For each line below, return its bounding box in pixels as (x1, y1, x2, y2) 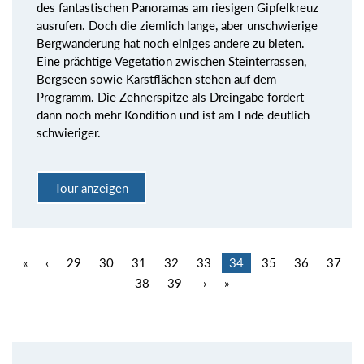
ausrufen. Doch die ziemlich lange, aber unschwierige (37, 17, 318, 32)
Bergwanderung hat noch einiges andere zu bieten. (37, 35, 305, 50)
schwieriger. (37, 124, 101, 140)
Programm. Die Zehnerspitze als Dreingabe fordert (37, 89, 304, 104)
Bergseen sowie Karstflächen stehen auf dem (37, 71, 276, 86)
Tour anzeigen (54, 180, 128, 196)
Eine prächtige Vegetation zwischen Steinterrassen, (37, 53, 306, 68)
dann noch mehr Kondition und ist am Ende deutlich (37, 106, 310, 122)
